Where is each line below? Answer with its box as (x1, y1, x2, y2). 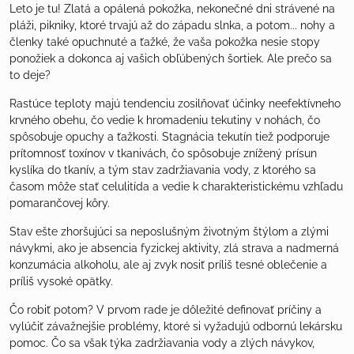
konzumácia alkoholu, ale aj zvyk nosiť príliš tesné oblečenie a (9, 258, 327, 271)
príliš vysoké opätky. (9, 274, 113, 288)
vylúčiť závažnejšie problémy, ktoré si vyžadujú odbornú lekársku (9, 319, 342, 333)
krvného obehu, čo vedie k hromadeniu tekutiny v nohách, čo (9, 113, 320, 126)
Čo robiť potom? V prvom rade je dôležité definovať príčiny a (9, 303, 322, 316)
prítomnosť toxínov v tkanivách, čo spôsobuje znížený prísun (9, 146, 317, 160)
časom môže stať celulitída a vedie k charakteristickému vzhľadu (9, 179, 343, 193)
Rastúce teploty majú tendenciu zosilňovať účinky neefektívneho (9, 96, 341, 110)
